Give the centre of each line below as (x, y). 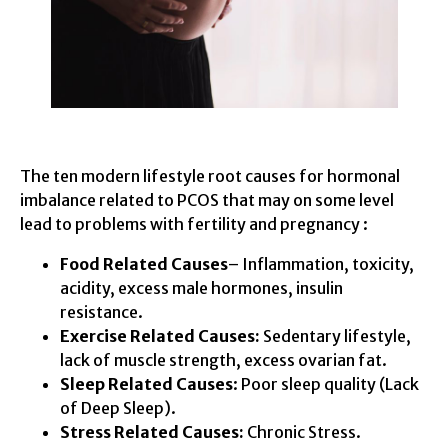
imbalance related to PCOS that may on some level (207, 199)
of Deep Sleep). (118, 407)
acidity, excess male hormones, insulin (201, 287)
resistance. (101, 311)
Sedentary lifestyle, (335, 335)
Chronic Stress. (304, 431)
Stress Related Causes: (152, 431)
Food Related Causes (144, 263)
